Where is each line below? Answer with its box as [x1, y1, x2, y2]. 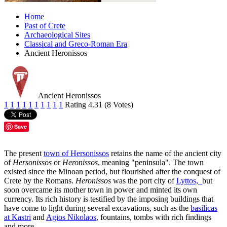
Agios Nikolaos [46, 213, 96, 222]
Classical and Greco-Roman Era [24, 40, 127, 49]
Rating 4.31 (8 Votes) [65, 100, 133, 109]
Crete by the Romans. [4, 176, 75, 185]
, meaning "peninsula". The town [98, 158, 204, 167]
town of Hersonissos [44, 149, 109, 158]
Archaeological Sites [24, 30, 90, 40]
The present [4, 149, 44, 158]
